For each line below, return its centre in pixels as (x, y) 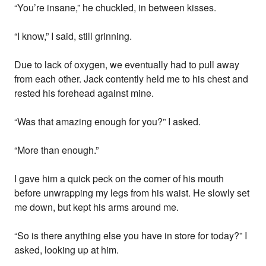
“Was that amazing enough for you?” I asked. (108, 122)
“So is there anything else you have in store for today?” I (131, 236)
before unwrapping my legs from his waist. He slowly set (132, 193)
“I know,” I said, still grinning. (73, 36)
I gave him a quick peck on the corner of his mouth (119, 179)
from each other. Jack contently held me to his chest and (132, 79)
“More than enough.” (57, 150)
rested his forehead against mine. (84, 93)
